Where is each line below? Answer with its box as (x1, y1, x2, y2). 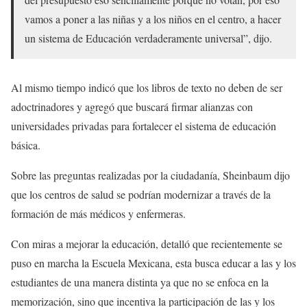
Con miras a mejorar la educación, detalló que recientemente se (11, 236, 282, 251)
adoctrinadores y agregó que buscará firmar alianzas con (11, 99, 253, 114)
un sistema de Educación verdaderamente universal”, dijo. (25, 30, 272, 45)
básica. (11, 137, 40, 152)
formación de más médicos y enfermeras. (11, 206, 186, 221)
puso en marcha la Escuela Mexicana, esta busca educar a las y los (11, 255, 296, 270)
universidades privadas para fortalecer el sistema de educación (11, 118, 276, 133)
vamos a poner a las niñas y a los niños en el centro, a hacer (25, 11, 281, 26)
